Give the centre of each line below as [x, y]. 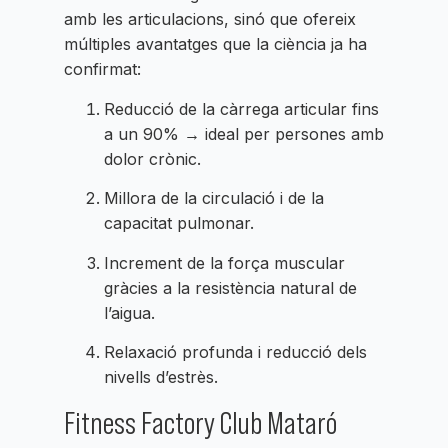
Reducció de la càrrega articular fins [241, 108]
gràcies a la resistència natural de [230, 287]
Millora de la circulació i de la [214, 198]
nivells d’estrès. [161, 376]
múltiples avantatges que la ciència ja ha [215, 44]
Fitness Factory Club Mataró [200, 423]
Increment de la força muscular [224, 262]
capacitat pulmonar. [179, 223]
